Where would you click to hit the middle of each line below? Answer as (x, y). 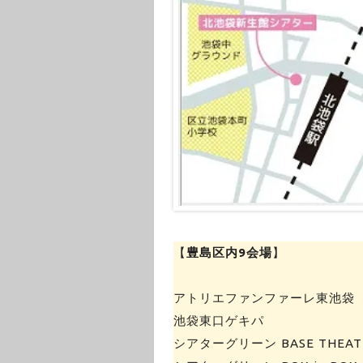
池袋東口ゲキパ (218, 321)
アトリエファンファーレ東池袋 (264, 298)
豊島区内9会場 (229, 253)
